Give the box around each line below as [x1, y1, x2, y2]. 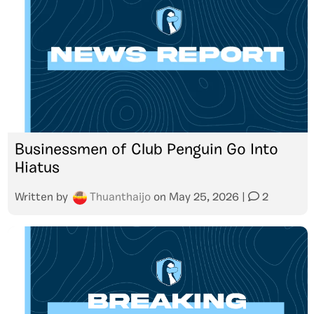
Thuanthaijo [90, 192, 151, 203]
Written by [15, 192, 71, 203]
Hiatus [15, 161, 60, 177]
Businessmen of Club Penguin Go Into [15, 142, 278, 158]
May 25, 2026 [169, 192, 239, 203]
